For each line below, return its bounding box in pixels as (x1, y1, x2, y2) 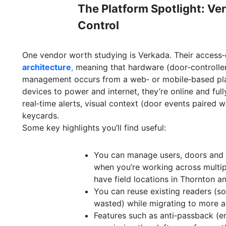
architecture (22, 62, 71, 72)
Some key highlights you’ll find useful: (22, 123, 166, 133)
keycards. (22, 110, 59, 121)
